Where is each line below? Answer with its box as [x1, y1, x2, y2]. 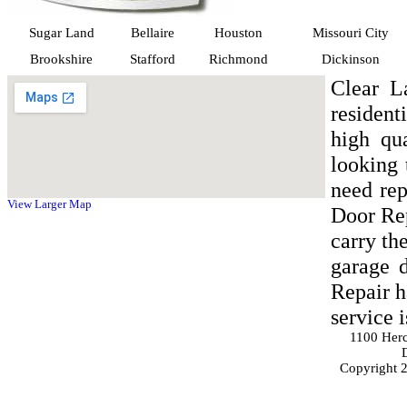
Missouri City [312, 25, 389, 40]
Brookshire [30, 52, 93, 66]
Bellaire [131, 25, 174, 40]
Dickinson [321, 52, 380, 66]
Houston [214, 25, 263, 40]
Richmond [209, 52, 268, 66]
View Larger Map [7, 198, 92, 211]
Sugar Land [28, 25, 94, 40]
